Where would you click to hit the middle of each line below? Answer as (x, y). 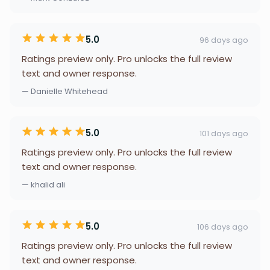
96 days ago (224, 40)
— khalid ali (43, 185)
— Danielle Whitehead (65, 91)
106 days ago (223, 227)
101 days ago (224, 133)
